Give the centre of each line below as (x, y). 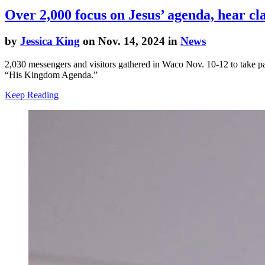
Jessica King (50, 41)
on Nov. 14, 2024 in (130, 41)
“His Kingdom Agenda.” (51, 75)
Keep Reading (32, 95)
